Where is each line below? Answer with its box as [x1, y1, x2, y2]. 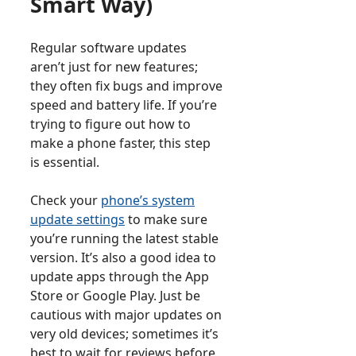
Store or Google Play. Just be [30, 287, 200, 305]
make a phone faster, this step [30, 134, 211, 153]
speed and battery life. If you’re [30, 96, 217, 114]
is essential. [30, 153, 99, 172]
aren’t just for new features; [30, 58, 198, 76]
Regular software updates [30, 39, 187, 57]
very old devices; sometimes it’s [30, 325, 219, 343]
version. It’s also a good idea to [30, 249, 216, 267]
